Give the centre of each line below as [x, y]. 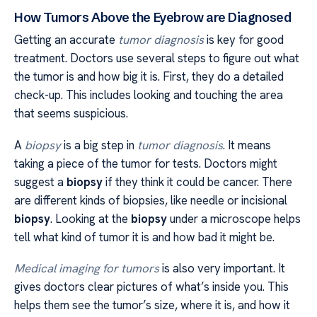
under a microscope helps [234, 218]
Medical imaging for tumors [87, 269]
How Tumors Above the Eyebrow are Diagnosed [153, 18]
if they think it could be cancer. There [197, 181]
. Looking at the [91, 218]
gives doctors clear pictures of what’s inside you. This [151, 287]
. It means [247, 145]
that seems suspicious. [71, 114]
